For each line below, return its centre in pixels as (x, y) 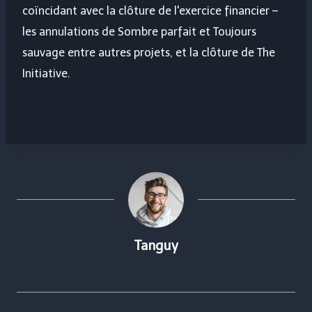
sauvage (44, 53)
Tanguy (156, 246)
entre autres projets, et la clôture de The (170, 53)
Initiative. (46, 74)
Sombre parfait (157, 32)
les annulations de (70, 32)
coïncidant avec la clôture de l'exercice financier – (150, 11)
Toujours (235, 32)
